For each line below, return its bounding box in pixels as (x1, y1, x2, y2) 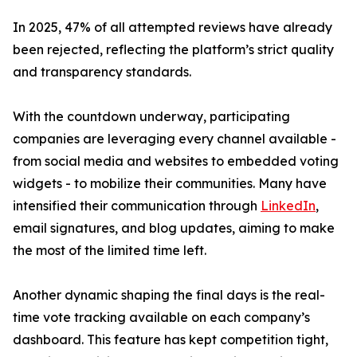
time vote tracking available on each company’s (13, 309, 310, 326)
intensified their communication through (13, 198, 261, 214)
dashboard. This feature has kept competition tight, (13, 331, 328, 348)
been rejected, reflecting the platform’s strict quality (13, 41, 334, 58)
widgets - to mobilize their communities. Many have (13, 175, 327, 192)
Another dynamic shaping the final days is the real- (13, 287, 325, 304)
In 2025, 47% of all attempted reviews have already (13, 19, 332, 36)
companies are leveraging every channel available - (13, 131, 336, 147)
